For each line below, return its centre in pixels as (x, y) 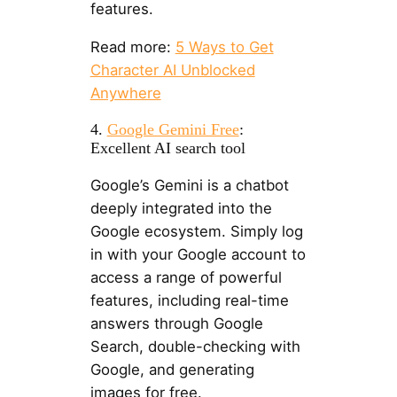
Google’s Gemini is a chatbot (189, 186)
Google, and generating (172, 370)
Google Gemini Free (173, 129)
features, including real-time (189, 301)
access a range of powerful (186, 278)
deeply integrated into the (181, 209)
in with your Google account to (198, 255)
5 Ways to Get (224, 47)
